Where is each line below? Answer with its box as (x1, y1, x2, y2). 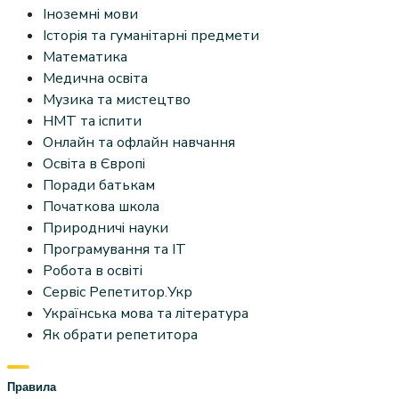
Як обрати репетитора (43, 324, 198, 345)
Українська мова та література (43, 303, 248, 323)
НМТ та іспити (43, 110, 142, 131)
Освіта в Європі (43, 153, 145, 174)
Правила (7, 379, 56, 394)
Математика (43, 46, 127, 67)
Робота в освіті (43, 260, 142, 281)
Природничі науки (43, 217, 168, 238)
